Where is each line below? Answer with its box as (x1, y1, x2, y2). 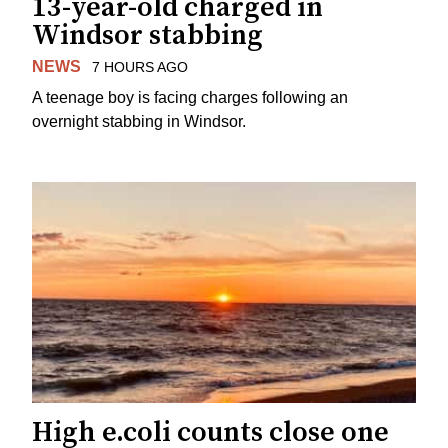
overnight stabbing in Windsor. (32, 112, 246, 130)
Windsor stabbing (32, 18, 263, 54)
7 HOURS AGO (91, 59, 188, 76)
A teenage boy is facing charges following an (32, 88, 348, 106)
